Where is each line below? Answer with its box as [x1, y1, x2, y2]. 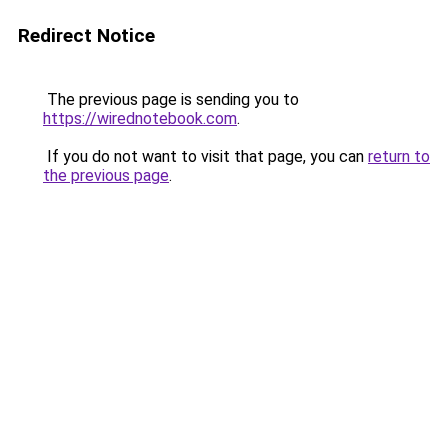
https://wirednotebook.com [43, 109, 237, 128]
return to [368, 147, 430, 166]
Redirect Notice [18, 24, 155, 47]
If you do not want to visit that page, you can [43, 147, 368, 166]
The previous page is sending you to [43, 90, 299, 109]
